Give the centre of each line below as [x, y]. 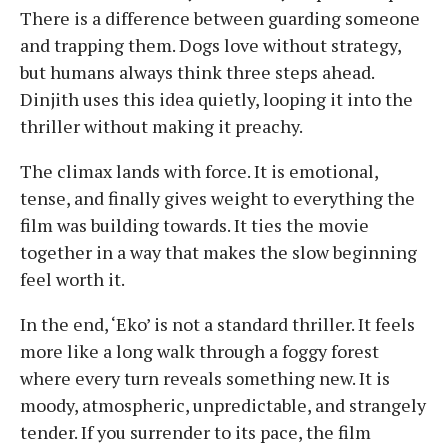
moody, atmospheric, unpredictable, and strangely [223, 404]
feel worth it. [72, 278]
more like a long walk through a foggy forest [199, 350]
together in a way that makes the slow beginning [218, 251]
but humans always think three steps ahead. [197, 71]
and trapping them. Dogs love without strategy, [210, 44]
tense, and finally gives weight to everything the [217, 197]
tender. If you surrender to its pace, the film [195, 431]
